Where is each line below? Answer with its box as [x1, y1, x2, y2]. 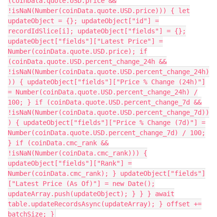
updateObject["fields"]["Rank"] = [8, 159, 132, 167]
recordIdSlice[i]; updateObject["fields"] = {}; [8, 27, 186, 35]
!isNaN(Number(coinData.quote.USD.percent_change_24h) [8, 68, 209, 76]
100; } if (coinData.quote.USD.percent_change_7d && [8, 98, 201, 106]
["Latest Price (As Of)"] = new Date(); [8, 180, 155, 187]
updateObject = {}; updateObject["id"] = [8, 17, 159, 25]
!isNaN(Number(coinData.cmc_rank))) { [8, 149, 147, 157]
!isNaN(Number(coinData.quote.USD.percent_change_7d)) [8, 108, 209, 116]
